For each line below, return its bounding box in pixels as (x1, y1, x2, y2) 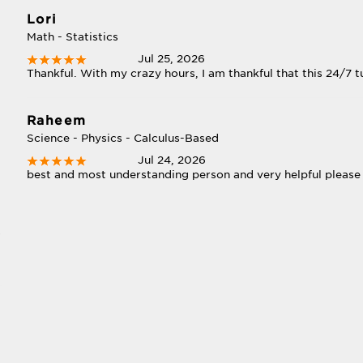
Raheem (26, 113, 87, 128)
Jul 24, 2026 (138, 154, 207, 166)
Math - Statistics (26, 31, 118, 43)
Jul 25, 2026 (138, 53, 206, 65)
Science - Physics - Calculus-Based (26, 132, 219, 144)
